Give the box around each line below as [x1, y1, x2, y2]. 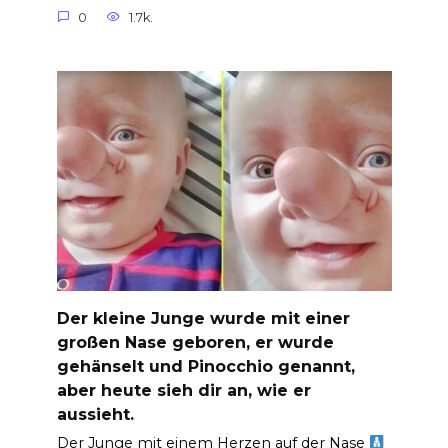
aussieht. [56, 404, 134, 424]
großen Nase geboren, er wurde [56, 332, 334, 352]
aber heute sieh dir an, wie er [56, 380, 311, 400]
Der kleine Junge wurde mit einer [56, 308, 350, 328]
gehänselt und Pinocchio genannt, [56, 356, 355, 376]
